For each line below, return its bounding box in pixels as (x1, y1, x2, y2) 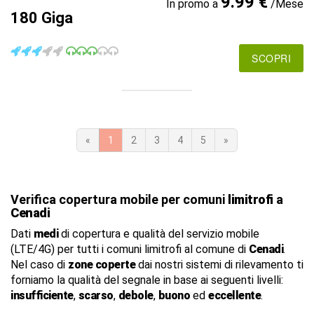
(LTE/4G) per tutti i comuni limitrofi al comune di (11, 242, 249, 256)
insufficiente (11, 288, 74, 302)
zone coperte (68, 257, 135, 271)
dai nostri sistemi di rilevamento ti (135, 257, 303, 271)
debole (118, 288, 153, 302)
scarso (78, 288, 114, 302)
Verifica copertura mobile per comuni (11, 191, 228, 207)
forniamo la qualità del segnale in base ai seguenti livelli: (11, 273, 283, 287)
